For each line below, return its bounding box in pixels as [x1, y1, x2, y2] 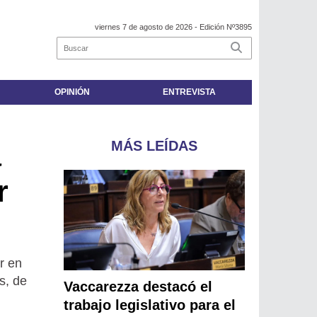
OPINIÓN [54, 87, 90, 98]
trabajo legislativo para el [64, 297, 236, 313]
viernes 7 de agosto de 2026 [95, 23, 192, 32]
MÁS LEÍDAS [111, 138, 198, 154]
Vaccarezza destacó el [64, 279, 213, 295]
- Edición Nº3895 [192, 23, 252, 32]
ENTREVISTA [162, 87, 216, 98]
